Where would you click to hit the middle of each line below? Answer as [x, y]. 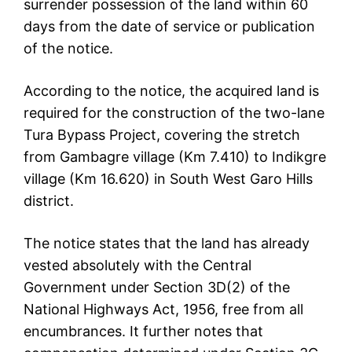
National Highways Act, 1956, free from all [163, 310]
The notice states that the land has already [167, 244]
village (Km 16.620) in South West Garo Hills [168, 179]
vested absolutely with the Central [137, 266]
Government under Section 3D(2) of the [157, 288]
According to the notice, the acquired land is [171, 91]
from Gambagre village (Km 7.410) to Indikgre [175, 157]
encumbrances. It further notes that [143, 332]
